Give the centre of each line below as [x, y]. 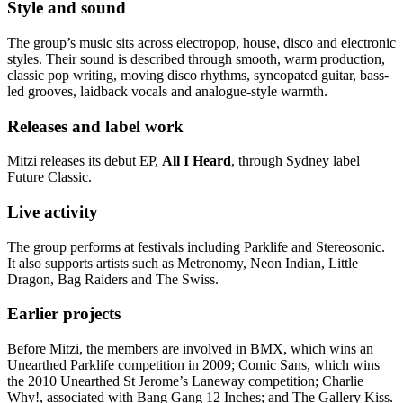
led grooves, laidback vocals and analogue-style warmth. [167, 91]
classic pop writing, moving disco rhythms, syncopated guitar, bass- [198, 75]
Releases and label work [95, 126]
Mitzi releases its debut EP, [85, 161]
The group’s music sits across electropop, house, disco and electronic [201, 42]
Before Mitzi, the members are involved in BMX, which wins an [190, 349]
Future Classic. [49, 177]
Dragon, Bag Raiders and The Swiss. [113, 279]
